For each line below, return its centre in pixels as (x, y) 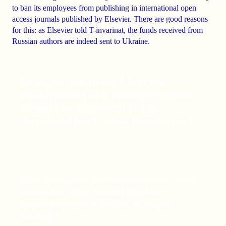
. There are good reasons (169, 19)
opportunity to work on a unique (96, 204)
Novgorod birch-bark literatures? (107, 121)
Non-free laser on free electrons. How (108, 180)
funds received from (171, 30)
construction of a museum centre (106, 95)
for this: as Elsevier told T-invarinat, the (76, 30)
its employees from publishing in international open (114, 8)
